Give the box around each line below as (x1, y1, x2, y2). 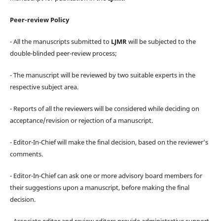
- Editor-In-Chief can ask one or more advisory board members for (9, 171, 202, 180)
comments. (9, 149, 43, 158)
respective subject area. (9, 82, 78, 91)
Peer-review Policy (9, 15, 69, 24)
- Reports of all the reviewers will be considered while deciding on (9, 104, 199, 113)
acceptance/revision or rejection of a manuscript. (9, 115, 153, 125)
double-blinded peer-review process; (9, 48, 117, 58)
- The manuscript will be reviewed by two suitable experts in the (9, 70, 195, 79)
